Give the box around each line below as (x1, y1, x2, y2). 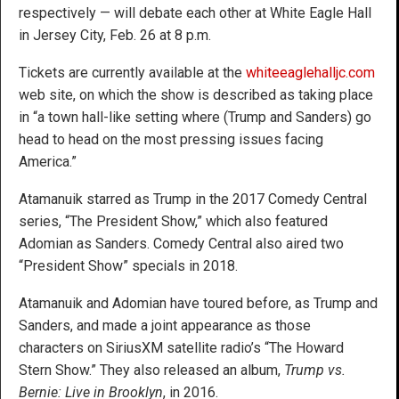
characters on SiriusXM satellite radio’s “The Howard (19, 338, 344, 356)
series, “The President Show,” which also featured (19, 212, 328, 230)
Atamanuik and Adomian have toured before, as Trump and (19, 294, 378, 312)
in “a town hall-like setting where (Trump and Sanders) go (19, 108, 371, 126)
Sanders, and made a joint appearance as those (19, 316, 311, 334)
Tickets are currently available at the (19, 63, 246, 81)
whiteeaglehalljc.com (246, 63, 375, 81)
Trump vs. (284, 361, 346, 379)
